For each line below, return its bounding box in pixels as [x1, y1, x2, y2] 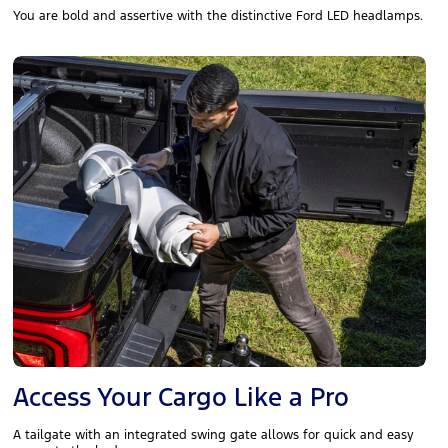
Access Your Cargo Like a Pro [13, 381, 350, 414]
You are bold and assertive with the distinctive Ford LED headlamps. [13, 8, 424, 25]
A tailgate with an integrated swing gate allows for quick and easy [13, 427, 415, 444]
